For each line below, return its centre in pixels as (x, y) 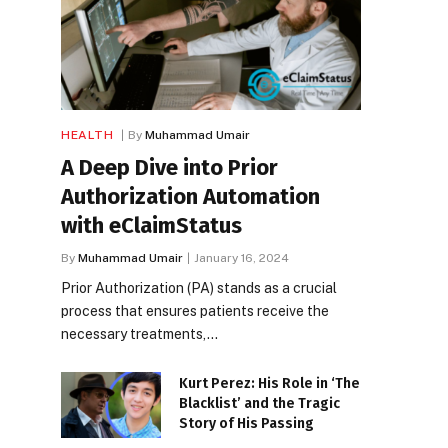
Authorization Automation (190, 196)
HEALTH (87, 134)
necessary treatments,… (139, 333)
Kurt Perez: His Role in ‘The (269, 383)
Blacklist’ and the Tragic (259, 403)
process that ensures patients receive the (195, 310)
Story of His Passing (246, 423)
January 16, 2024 (241, 257)
